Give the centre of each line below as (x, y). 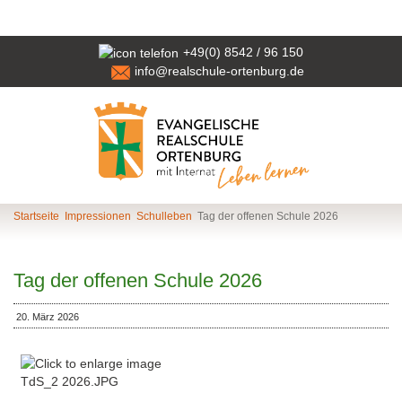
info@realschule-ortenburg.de (219, 71)
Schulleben (164, 217)
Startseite (36, 217)
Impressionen (98, 217)
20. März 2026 (48, 317)
